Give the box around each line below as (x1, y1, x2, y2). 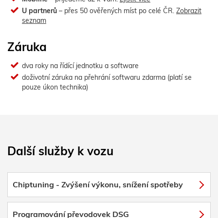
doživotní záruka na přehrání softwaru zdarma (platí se (22, 73, 192, 82)
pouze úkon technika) (22, 82, 88, 91)
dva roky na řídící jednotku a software (22, 61, 139, 70)
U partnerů (22, 6, 57, 15)
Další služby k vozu (7, 144, 113, 159)
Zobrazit (176, 6, 201, 15)
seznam (22, 16, 46, 25)
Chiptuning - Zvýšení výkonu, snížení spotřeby (13, 180, 183, 190)
